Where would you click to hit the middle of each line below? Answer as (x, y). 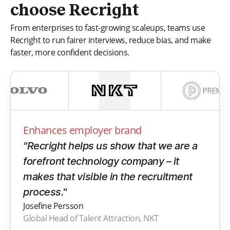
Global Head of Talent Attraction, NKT (91, 218)
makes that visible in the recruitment (108, 176)
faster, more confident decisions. (70, 52)
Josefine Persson (53, 206)
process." (45, 192)
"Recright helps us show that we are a (110, 146)
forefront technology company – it (101, 161)
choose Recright (75, 11)
